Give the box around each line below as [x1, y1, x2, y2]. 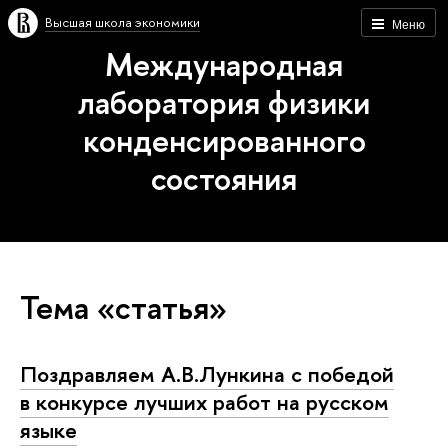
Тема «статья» [20, 284, 227, 329]
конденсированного [82, 118, 366, 162]
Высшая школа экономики [45, 13, 200, 31]
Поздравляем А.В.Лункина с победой [20, 358, 394, 389]
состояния [151, 156, 297, 200]
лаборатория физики [78, 80, 370, 124]
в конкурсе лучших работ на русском [20, 386, 389, 417]
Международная [105, 42, 343, 86]
